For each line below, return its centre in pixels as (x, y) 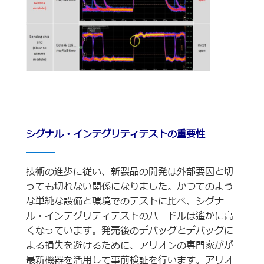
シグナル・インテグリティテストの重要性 (115, 134)
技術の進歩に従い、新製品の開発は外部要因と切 (129, 172)
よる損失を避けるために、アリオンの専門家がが (129, 245)
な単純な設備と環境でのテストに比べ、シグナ (125, 201)
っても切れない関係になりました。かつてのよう (129, 187)
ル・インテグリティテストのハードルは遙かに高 (129, 216)
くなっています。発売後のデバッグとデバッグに (129, 231)
